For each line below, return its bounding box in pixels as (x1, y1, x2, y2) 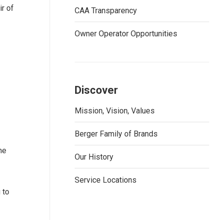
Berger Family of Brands (75, 129, 158, 138)
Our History (75, 152, 113, 162)
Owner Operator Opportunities (75, 29, 177, 38)
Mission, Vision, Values (75, 106, 155, 115)
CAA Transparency (75, 6, 137, 15)
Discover (75, 84, 118, 96)
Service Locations (75, 175, 137, 185)
